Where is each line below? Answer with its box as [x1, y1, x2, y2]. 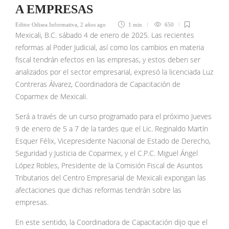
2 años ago [80, 21, 106, 28]
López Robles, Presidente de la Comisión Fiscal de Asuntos [15, 161, 203, 170]
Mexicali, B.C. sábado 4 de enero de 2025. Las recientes [15, 30, 194, 40]
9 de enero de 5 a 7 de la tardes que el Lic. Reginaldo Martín [15, 124, 208, 133]
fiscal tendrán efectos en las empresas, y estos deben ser [15, 55, 200, 64]
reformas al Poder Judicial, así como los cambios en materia [15, 42, 204, 52]
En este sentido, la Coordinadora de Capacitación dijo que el [15, 217, 208, 227]
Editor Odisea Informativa [15, 21, 77, 28]
